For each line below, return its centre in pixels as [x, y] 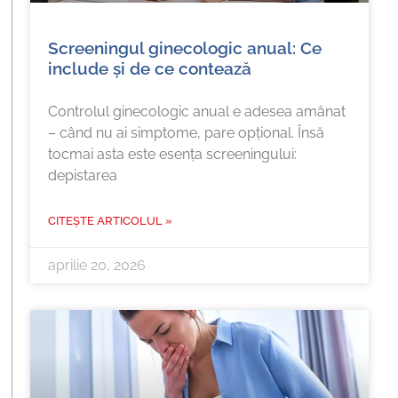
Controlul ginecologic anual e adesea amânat [197, 112]
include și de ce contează [150, 69]
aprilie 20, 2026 [97, 266]
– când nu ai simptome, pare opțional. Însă [187, 133]
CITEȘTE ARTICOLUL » [111, 221]
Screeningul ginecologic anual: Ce [185, 49]
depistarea [83, 176]
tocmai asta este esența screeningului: [173, 155]
